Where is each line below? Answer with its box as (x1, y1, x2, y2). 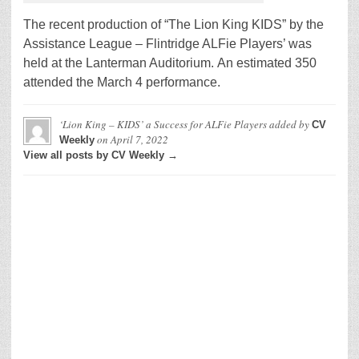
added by (267, 116, 312, 131)
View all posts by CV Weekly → (23, 148, 178, 161)
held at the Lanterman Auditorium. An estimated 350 (23, 55, 317, 70)
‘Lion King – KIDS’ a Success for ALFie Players (59, 116, 267, 131)
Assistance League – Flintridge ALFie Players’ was (23, 36, 312, 50)
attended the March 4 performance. (23, 75, 220, 89)
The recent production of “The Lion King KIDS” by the (23, 17, 324, 31)
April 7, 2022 (111, 131, 168, 147)
